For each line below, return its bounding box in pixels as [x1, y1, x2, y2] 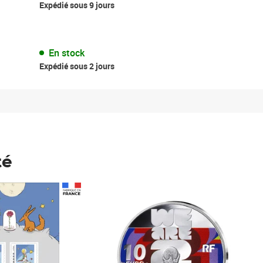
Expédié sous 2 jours [39, 60, 114, 72]
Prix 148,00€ [99, 183, 151, 195]
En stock [48, 46, 85, 59]
